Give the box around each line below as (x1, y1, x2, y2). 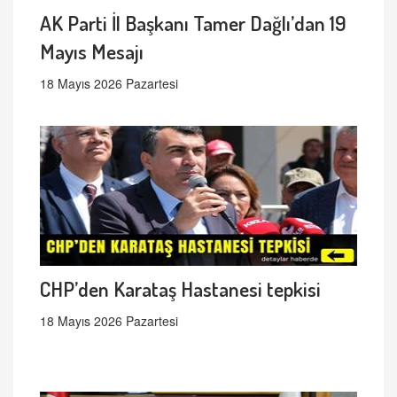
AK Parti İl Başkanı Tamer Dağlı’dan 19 (40, 10, 346, 36)
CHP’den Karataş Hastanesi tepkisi (40, 276, 321, 302)
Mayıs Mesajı (40, 38, 144, 65)
